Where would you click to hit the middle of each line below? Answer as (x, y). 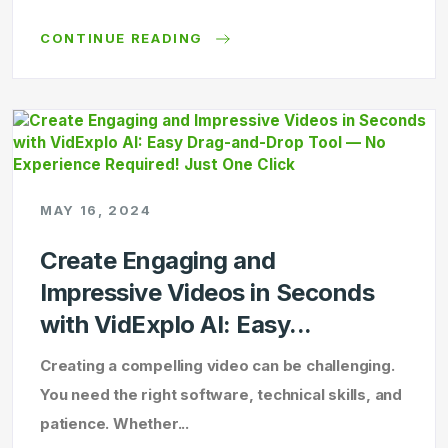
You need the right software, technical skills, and (221, 394)
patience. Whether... (115, 423)
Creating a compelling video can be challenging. (217, 365)
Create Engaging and (158, 260)
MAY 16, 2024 (96, 210)
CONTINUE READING (124, 37)
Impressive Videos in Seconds (207, 292)
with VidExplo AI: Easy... (176, 324)
